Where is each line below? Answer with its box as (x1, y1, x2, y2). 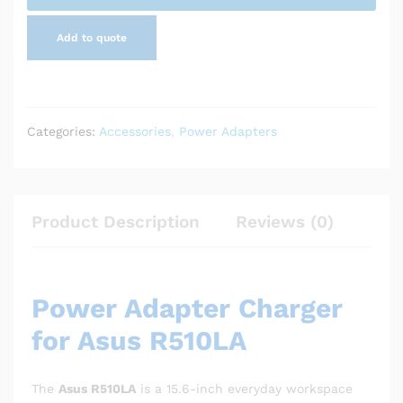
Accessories (99, 123, 171, 139)
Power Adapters (179, 123, 277, 139)
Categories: (27, 123, 99, 139)
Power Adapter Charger (31, 291, 343, 324)
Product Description (31, 210, 200, 232)
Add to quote (57, 31, 127, 44)
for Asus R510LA (31, 324, 246, 356)
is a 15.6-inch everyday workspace (136, 381, 353, 397)
